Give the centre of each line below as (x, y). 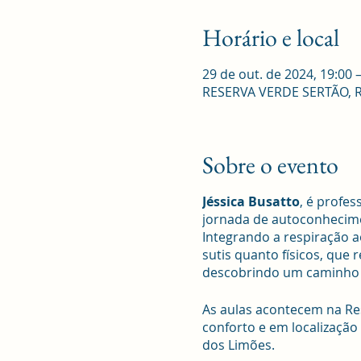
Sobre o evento (270, 164)
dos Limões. (238, 344)
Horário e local (270, 37)
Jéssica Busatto (251, 201)
